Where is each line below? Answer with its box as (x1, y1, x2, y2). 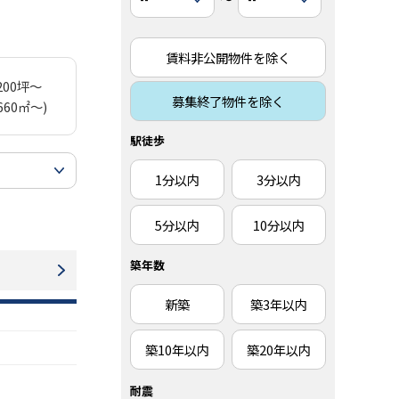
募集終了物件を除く (172, 92, 284, 111)
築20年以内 (247, 340, 312, 360)
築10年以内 (144, 340, 209, 360)
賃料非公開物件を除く (166, 47, 290, 67)
